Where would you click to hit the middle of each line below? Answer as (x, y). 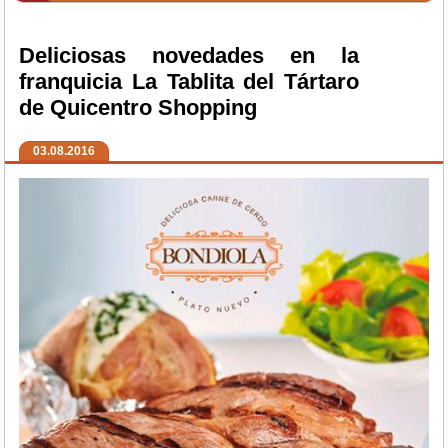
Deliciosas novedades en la (189, 55)
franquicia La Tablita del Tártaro (189, 81)
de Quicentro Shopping (138, 107)
